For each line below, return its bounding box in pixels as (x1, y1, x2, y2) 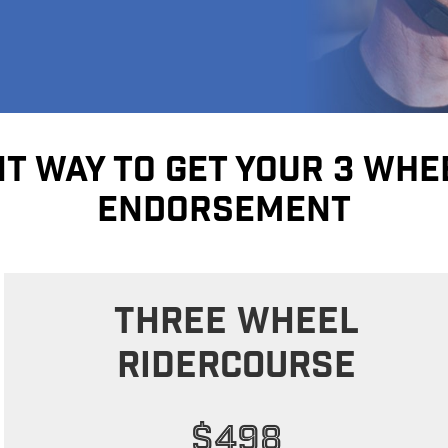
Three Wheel (113, 298, 359, 352)
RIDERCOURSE (116, 342, 356, 396)
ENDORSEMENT (97, 187, 351, 240)
